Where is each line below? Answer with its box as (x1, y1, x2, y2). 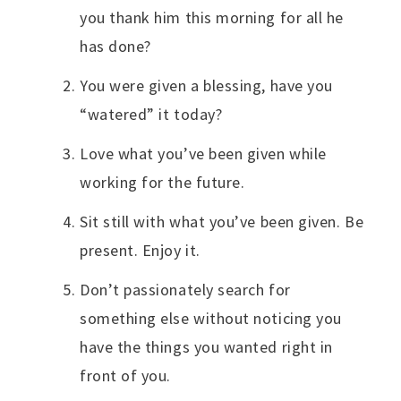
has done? (80, 35, 151, 56)
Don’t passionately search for (80, 278, 291, 300)
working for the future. (80, 171, 245, 192)
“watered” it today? (80, 103, 223, 124)
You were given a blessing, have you (80, 74, 333, 96)
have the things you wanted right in (80, 336, 333, 357)
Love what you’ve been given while (80, 142, 327, 164)
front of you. (80, 364, 172, 386)
